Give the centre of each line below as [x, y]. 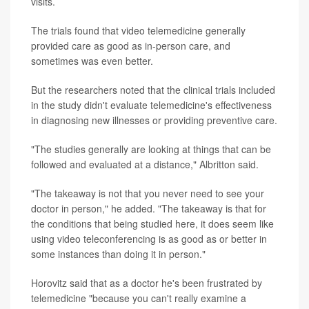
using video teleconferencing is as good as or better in [149, 239]
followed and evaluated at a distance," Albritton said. [145, 165]
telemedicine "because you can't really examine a [139, 298]
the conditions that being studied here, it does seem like [152, 224]
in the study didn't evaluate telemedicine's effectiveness [151, 105]
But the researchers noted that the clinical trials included [153, 90]
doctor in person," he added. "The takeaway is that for [149, 209]
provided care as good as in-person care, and [131, 46]
